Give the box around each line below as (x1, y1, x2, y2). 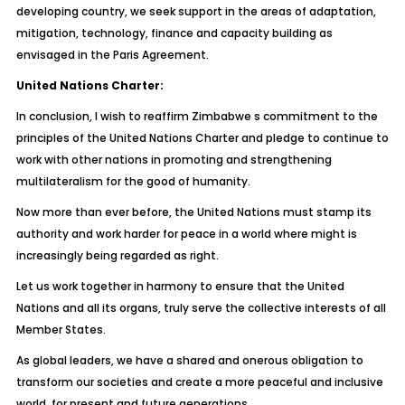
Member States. (15, 322, 106, 337)
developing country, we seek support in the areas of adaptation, (15, 4, 376, 19)
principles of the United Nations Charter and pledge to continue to (15, 130, 389, 146)
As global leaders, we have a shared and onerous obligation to (15, 353, 363, 368)
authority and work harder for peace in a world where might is (15, 226, 357, 241)
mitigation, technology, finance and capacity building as (15, 25, 333, 41)
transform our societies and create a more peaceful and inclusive (15, 374, 383, 390)
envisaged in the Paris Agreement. (15, 47, 209, 62)
